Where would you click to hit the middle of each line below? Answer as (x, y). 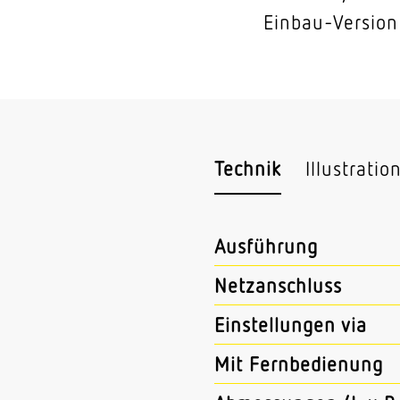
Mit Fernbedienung (299, 363)
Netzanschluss (278, 285)
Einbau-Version (331, 22)
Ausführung (266, 246)
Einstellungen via (291, 324)
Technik (248, 168)
